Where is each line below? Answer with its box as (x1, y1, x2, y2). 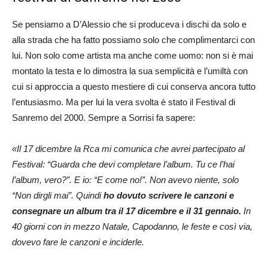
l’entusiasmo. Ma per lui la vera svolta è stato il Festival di (12, 96, 235, 107)
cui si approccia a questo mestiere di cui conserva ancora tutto (12, 81, 255, 92)
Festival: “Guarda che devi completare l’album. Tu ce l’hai (12, 159, 234, 169)
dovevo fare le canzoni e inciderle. (12, 236, 144, 247)
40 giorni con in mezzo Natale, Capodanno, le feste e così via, (12, 221, 252, 232)
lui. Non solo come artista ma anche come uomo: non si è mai (12, 50, 253, 60)
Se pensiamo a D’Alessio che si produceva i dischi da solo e (12, 19, 246, 29)
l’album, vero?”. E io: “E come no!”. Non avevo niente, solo (12, 174, 239, 185)
